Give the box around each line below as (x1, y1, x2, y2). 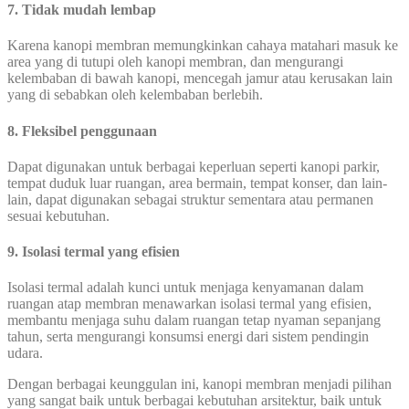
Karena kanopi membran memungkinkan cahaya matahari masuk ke (7, 37, 398, 54)
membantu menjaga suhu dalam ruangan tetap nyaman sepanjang (7, 312, 381, 329)
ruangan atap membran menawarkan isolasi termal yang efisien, (7, 296, 372, 312)
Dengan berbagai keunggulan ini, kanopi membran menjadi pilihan (7, 376, 392, 393)
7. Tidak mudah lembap (7, 2, 156, 18)
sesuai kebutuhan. (7, 207, 110, 224)
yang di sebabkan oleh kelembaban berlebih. (7, 87, 263, 103)
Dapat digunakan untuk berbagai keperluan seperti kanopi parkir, (7, 158, 380, 174)
